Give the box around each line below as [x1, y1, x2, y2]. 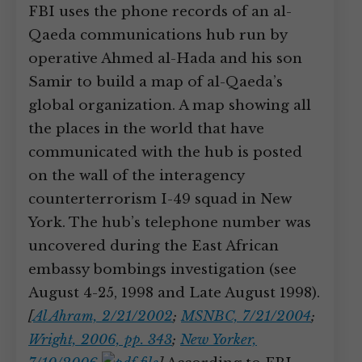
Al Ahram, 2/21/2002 [33, 308, 173, 325]
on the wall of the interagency [28, 167, 244, 184]
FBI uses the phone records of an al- [28, 3, 292, 20]
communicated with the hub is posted [28, 144, 302, 161]
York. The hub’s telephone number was [28, 214, 311, 231]
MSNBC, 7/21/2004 [181, 308, 311, 325]
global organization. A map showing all [28, 97, 311, 114]
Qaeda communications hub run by [28, 27, 287, 44]
